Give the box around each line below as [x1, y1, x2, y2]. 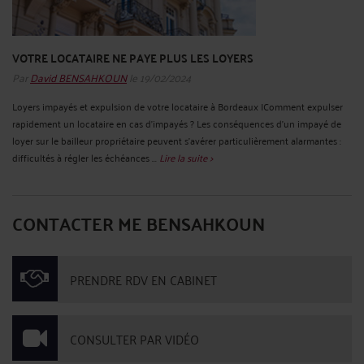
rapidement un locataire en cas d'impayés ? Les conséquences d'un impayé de [12, 114, 341, 132]
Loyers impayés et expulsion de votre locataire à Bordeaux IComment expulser [12, 97, 343, 115]
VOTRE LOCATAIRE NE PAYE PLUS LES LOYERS [12, 47, 253, 69]
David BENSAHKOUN [30, 66, 127, 87]
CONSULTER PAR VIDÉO [70, 327, 199, 350]
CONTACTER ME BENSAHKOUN [12, 206, 265, 240]
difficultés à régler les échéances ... [12, 148, 159, 166]
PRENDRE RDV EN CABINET [70, 267, 217, 291]
